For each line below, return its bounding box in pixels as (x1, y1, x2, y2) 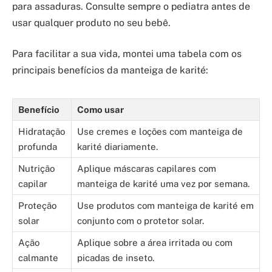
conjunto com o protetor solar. (77, 216, 204, 226)
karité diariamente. (77, 141, 158, 152)
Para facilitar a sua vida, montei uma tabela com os (12, 48, 242, 60)
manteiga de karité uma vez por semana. (77, 178, 250, 189)
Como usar (77, 104, 124, 115)
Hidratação (18, 126, 65, 137)
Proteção (18, 200, 56, 211)
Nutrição (18, 163, 55, 174)
